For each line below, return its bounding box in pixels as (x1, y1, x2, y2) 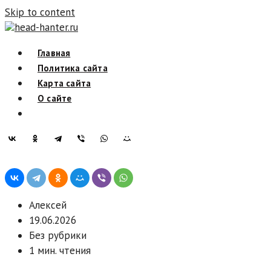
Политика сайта (38, 62, 108, 74)
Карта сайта (38, 77, 91, 89)
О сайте (38, 93, 72, 104)
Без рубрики (29, 229, 87, 242)
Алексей (29, 198, 67, 212)
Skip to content (5, 5, 75, 19)
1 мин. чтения (29, 244, 91, 257)
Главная (38, 47, 71, 59)
